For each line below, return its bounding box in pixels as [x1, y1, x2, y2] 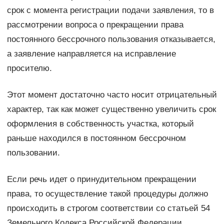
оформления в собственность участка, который [6, 118, 194, 128]
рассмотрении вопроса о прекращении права [6, 19, 183, 29]
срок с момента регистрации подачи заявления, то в [6, 5, 214, 15]
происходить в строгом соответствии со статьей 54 [6, 203, 210, 213]
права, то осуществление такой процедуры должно [6, 188, 208, 198]
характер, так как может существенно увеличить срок [6, 104, 216, 114]
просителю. [6, 63, 52, 73]
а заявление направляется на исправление [6, 48, 176, 58]
